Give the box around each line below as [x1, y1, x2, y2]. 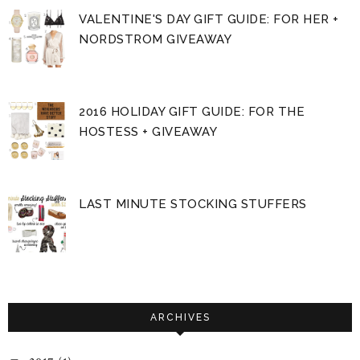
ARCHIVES [149, 311, 211, 323]
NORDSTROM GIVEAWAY [79, 31, 232, 47]
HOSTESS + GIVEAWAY [79, 124, 218, 139]
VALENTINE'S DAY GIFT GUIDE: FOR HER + [79, 11, 339, 27]
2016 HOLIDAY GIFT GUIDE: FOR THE [79, 104, 305, 119]
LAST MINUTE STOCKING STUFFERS [79, 196, 307, 211]
